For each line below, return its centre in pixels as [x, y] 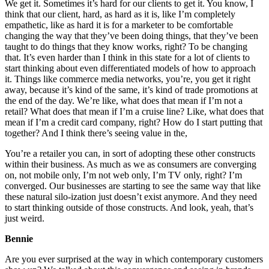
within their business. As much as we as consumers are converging [131, 165]
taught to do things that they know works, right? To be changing [126, 47]
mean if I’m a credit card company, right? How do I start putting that [134, 122]
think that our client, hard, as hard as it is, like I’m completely [120, 14]
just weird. [25, 219]
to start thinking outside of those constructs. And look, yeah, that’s [129, 208]
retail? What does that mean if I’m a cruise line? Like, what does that [134, 112]
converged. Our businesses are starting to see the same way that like [133, 186]
